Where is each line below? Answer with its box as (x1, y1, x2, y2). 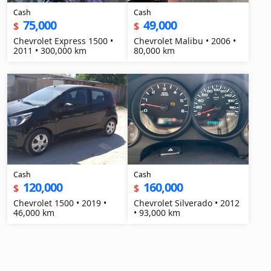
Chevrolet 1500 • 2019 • (13, 197, 106, 209)
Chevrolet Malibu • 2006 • (134, 35, 237, 47)
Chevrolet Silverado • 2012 (134, 197, 240, 209)
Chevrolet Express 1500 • (13, 35, 113, 47)
